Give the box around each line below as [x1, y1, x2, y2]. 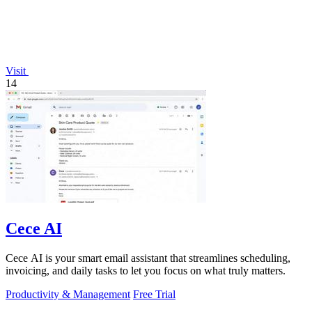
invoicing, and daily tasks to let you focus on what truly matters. [6, 265, 286, 277]
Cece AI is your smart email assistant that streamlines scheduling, [6, 252, 290, 265]
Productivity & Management [6, 288, 130, 301]
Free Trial [133, 288, 175, 301]
